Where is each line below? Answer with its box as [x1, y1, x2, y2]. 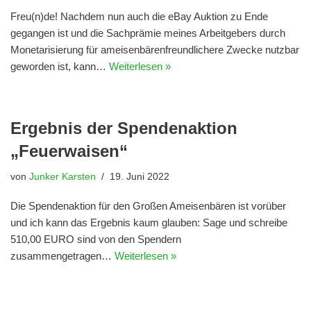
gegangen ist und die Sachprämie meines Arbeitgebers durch [10, 26, 285, 39]
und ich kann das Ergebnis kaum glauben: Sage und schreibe [10, 216, 287, 228]
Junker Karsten [29, 171, 96, 182]
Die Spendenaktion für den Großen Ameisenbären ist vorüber [10, 199, 286, 212]
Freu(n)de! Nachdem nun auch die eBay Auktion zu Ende [10, 10, 268, 22]
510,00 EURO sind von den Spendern [10, 233, 181, 245]
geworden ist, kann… [10, 60, 109, 72]
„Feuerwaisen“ [10, 141, 128, 160]
